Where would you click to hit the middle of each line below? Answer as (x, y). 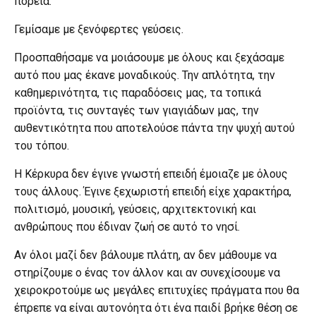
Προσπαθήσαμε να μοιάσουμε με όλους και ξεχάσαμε (149, 57)
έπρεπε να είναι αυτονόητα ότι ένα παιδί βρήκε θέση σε (156, 308)
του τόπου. (42, 145)
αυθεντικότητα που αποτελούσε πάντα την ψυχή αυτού (154, 128)
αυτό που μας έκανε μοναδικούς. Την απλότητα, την (145, 75)
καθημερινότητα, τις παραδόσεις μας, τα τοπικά (138, 92)
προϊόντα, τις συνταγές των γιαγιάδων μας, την (136, 110)
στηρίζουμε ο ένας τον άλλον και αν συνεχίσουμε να (147, 272)
